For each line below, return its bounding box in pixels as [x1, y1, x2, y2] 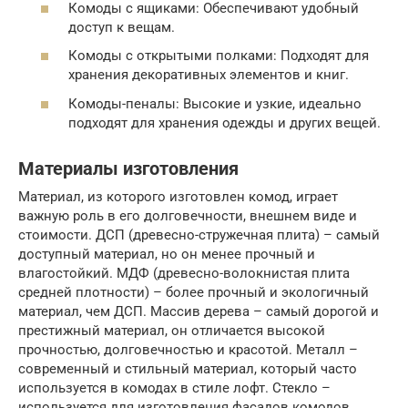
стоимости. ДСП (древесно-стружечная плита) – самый [18, 226, 380, 243]
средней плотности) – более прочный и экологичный [18, 283, 369, 301]
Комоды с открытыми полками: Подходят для [68, 47, 369, 65]
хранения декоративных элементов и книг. [68, 66, 349, 84]
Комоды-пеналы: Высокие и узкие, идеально [68, 95, 362, 112]
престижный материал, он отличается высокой [18, 321, 325, 339]
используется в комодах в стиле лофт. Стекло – [18, 379, 331, 396]
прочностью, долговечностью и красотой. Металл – [18, 341, 358, 358]
